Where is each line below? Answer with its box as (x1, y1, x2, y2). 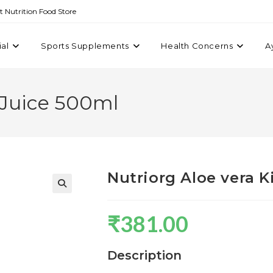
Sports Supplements (40, 41, 129, 51)
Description (107, 248, 182, 263)
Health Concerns (161, 41, 233, 51)
